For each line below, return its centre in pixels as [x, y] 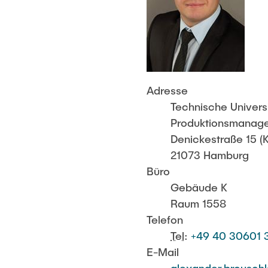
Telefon [165, 220]
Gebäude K [199, 188]
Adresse [167, 91]
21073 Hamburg [210, 155]
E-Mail [163, 252]
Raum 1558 [199, 204]
